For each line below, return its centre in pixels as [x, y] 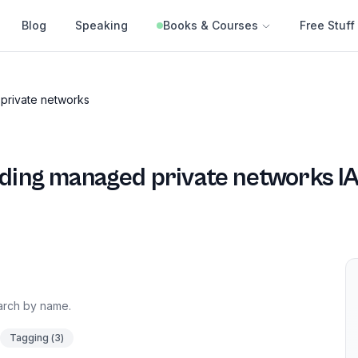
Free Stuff [327, 25]
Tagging [29, 338]
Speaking [101, 25]
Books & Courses [211, 25]
